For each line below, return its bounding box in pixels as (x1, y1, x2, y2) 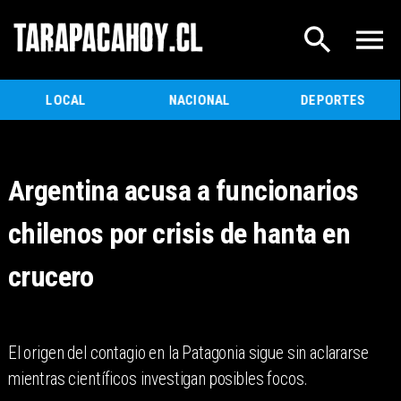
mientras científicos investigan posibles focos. (7, 369, 308, 390)
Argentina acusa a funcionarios (7, 174, 359, 209)
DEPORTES (301, 91, 366, 108)
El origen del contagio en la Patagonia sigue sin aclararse (7, 343, 369, 364)
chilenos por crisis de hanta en (7, 217, 351, 252)
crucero (7, 260, 94, 294)
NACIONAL (168, 91, 230, 108)
